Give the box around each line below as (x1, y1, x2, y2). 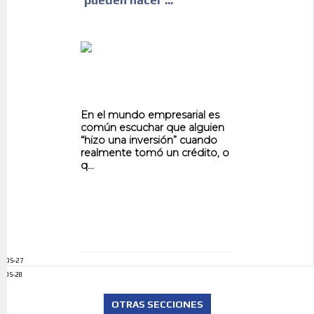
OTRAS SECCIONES (111, 299, 203, 310)
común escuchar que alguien (80, 121, 224, 135)
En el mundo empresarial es (80, 109, 219, 122)
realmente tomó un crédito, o (80, 146, 229, 160)
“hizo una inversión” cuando (80, 134, 217, 147)
